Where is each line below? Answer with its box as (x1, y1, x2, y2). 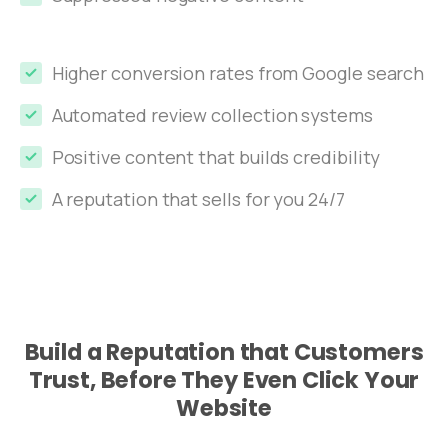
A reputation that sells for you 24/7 (51, 187, 345, 212)
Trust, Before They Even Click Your (28, 364, 420, 397)
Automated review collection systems (51, 103, 373, 128)
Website (176, 392, 272, 425)
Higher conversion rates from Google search (51, 61, 425, 86)
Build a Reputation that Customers (24, 336, 424, 369)
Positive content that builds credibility (51, 145, 381, 170)
